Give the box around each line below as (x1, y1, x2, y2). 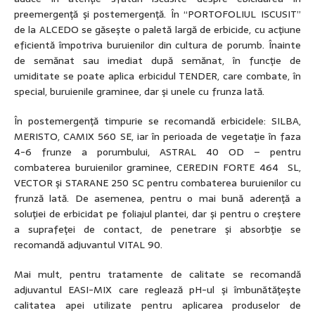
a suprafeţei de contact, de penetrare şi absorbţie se (14, 221, 301, 238)
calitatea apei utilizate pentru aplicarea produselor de (14, 297, 301, 314)
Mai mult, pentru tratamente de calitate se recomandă (14, 266, 301, 283)
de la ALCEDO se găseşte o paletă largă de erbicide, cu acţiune (14, 22, 301, 38)
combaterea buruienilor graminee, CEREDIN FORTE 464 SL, (14, 160, 301, 176)
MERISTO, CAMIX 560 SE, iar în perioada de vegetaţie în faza (14, 129, 301, 145)
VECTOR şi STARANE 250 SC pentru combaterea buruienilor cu (14, 175, 301, 191)
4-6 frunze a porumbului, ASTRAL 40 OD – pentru (14, 144, 301, 160)
